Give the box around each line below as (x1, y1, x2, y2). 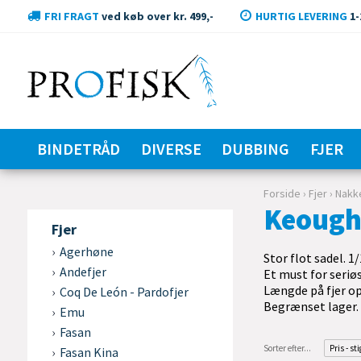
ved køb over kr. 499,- (98, 9, 214, 23)
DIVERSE (140, 139, 201, 159)
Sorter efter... (263, 342, 312, 354)
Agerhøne (59, 243, 114, 259)
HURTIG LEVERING (255, 9, 347, 23)
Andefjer (59, 263, 106, 280)
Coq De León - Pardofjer (59, 284, 189, 300)
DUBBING (222, 139, 290, 159)
